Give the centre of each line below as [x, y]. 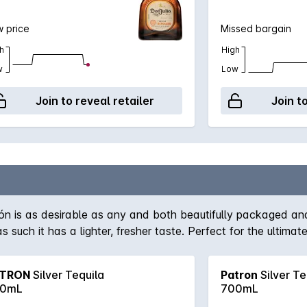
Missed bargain [256, 28]
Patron [239, 275]
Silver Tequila [67, 275]
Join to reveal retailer [95, 101]
